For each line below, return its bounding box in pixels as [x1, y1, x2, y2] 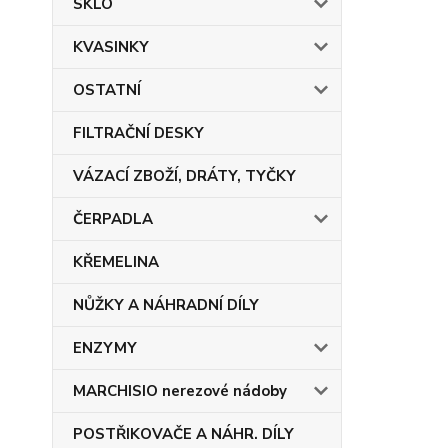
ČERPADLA [73, 209, 153, 229]
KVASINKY [73, 37, 149, 57]
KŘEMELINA [73, 252, 159, 272]
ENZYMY [73, 338, 137, 358]
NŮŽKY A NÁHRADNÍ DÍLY [73, 295, 259, 315]
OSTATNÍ [73, 80, 141, 100]
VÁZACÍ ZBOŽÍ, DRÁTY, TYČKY [73, 166, 296, 186]
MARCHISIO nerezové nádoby [73, 381, 287, 401]
